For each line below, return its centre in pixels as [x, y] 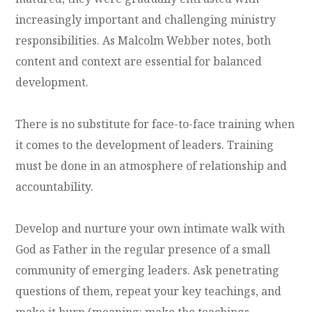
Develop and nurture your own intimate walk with [150, 228]
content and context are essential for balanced [139, 61]
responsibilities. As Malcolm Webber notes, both [143, 40]
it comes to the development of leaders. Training [145, 145]
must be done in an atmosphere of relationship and [151, 165]
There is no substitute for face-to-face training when [155, 124]
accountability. [55, 186]
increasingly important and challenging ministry [146, 19]
